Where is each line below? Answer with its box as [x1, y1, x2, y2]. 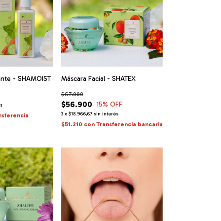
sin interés [93, 111, 118, 117]
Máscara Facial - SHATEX [61, 74, 136, 83]
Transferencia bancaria [96, 121, 163, 128]
